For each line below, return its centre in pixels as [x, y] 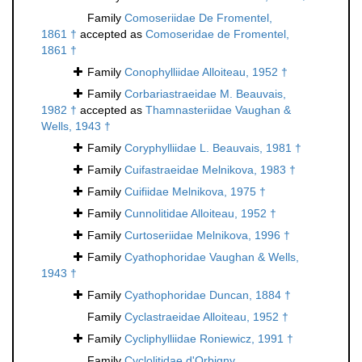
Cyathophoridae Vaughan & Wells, [212, 257]
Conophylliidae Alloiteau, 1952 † [206, 72]
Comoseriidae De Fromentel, [198, 18]
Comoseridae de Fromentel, [217, 34]
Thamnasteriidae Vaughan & [218, 110]
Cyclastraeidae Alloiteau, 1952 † [206, 317]
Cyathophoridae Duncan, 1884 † [208, 295]
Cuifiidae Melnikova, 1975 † [195, 192]
